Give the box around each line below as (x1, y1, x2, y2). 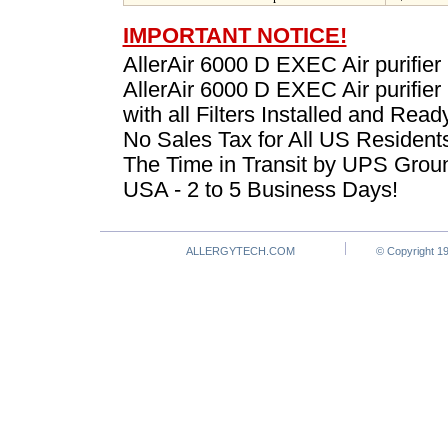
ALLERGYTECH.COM (185, 245, 295, 257)
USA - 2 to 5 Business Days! (122, 178, 398, 202)
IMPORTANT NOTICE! (122, 24, 347, 48)
